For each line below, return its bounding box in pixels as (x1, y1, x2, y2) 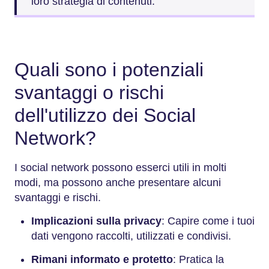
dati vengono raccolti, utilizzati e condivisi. (31, 229, 231, 242)
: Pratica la (173, 253, 224, 265)
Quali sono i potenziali (14, 59, 204, 80)
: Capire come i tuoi (162, 214, 255, 227)
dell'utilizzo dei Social (14, 104, 196, 126)
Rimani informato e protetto (31, 253, 173, 265)
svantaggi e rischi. (14, 191, 101, 204)
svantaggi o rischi (14, 82, 164, 103)
